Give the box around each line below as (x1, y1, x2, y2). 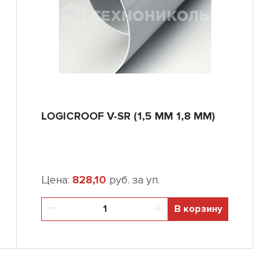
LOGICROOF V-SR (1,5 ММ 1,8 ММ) (41, 109, 215, 123)
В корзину (174, 203, 222, 215)
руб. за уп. (106, 173, 160, 186)
